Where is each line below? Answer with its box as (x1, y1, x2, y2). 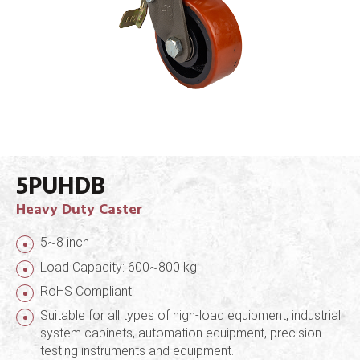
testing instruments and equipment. (40, 342, 234, 358)
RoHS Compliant (40, 283, 132, 299)
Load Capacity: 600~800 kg (40, 259, 197, 275)
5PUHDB (16, 167, 105, 207)
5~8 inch (40, 235, 89, 251)
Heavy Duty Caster (16, 198, 142, 222)
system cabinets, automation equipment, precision (40, 325, 321, 341)
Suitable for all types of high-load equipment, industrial (40, 307, 341, 323)
